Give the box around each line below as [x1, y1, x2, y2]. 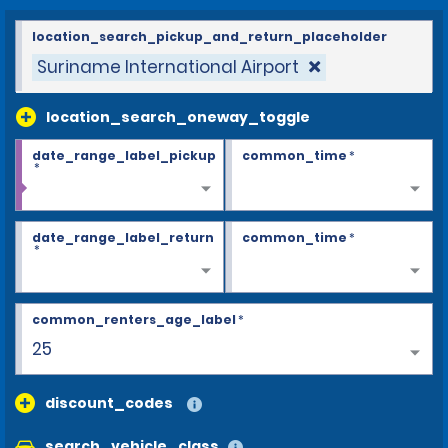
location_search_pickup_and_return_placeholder [32, 27, 387, 45]
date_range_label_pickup [32, 146, 216, 164]
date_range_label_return [32, 228, 214, 246]
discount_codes [45, 392, 173, 413]
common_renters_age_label [32, 310, 236, 328]
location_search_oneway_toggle [46, 106, 310, 127]
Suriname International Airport [37, 54, 299, 79]
